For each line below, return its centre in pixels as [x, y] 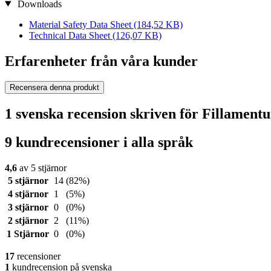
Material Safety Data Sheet [81, 24]
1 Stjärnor [28, 234]
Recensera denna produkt [54, 88]
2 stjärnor [28, 221]
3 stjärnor [28, 207]
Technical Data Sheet [71, 35]
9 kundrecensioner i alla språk [99, 142]
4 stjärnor [28, 194]
